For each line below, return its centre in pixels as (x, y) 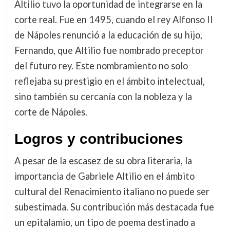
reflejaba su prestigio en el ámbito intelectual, (109, 81)
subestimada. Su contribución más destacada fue (114, 207)
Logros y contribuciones (99, 139)
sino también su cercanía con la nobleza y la (103, 97)
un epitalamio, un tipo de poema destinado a (104, 223)
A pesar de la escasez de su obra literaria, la (103, 161)
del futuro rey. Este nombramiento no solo (101, 66)
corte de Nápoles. (51, 112)
